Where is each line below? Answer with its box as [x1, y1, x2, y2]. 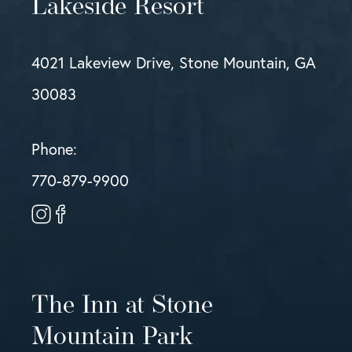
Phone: [31, 138, 77, 160]
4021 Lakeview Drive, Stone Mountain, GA [31, 52, 316, 74]
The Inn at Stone [31, 294, 213, 320]
